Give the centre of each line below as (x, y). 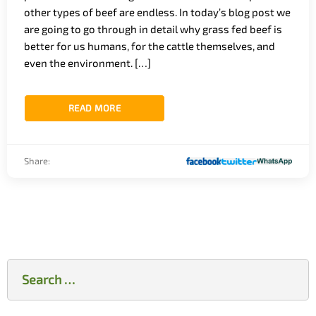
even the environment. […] (87, 63)
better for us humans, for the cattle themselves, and (150, 46)
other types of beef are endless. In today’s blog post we (157, 12)
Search (24, 267)
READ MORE (95, 108)
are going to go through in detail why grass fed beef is (153, 29)
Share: (37, 161)
